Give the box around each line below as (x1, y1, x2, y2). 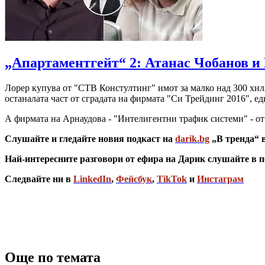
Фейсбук (116, 174, 152, 185)
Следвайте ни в (5, 174, 73, 185)
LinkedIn (73, 174, 111, 185)
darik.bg (175, 134, 209, 144)
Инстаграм (197, 174, 244, 185)
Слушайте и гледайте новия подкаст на (5, 134, 175, 144)
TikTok (157, 174, 187, 185)
